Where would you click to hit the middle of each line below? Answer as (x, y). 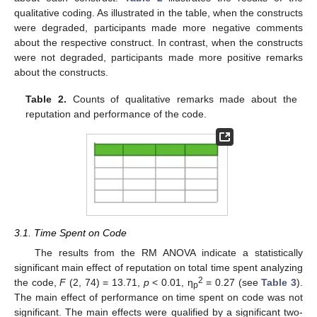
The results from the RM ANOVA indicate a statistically (168, 252)
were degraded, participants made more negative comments (158, 27)
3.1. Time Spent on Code (70, 232)
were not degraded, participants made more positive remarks (158, 57)
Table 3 (279, 282)
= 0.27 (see (232, 282)
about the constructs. (61, 72)
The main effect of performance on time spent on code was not (158, 297)
